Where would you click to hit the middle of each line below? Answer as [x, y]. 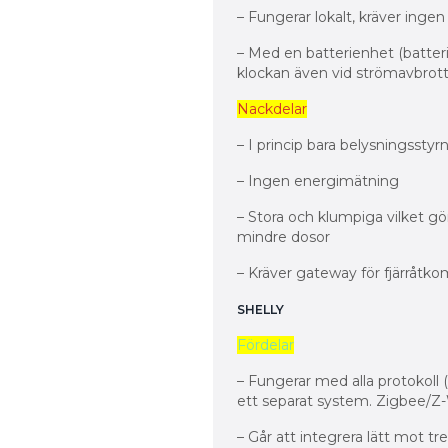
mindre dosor [283, 237]
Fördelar [265, 345]
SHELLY [260, 309]
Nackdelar [271, 109]
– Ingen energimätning [317, 181]
